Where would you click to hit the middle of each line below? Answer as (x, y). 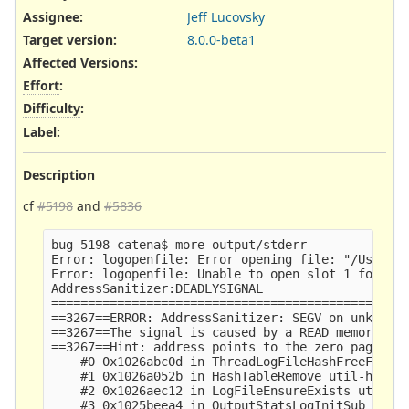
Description (59, 174)
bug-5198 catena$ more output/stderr (183, 244)
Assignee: (53, 16)
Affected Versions (79, 63)
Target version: (70, 39)
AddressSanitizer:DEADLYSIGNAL (157, 288)
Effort (41, 86)
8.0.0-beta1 (221, 39)
